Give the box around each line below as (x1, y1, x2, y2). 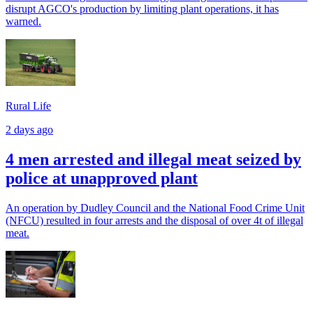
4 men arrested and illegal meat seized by (6, 150, 301, 169)
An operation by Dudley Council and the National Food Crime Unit (6, 201, 305, 214)
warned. (6, 15, 41, 28)
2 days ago (6, 124, 53, 136)
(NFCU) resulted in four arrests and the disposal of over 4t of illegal (6, 214, 303, 226)
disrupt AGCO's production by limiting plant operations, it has (6, 3, 279, 15)
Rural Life (6, 100, 51, 112)
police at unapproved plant (6, 169, 198, 188)
